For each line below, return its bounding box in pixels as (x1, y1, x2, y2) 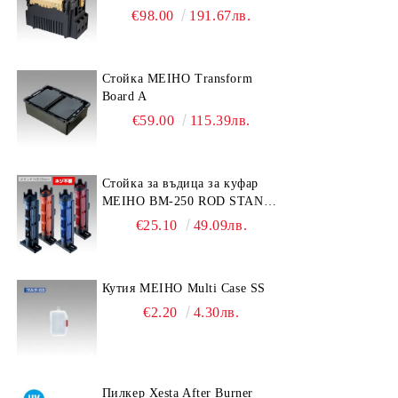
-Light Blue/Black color (140, 211, 234, 226)
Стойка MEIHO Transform (101, 71, 253, 85)
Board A (101, 89, 147, 103)
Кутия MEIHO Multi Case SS (101, 281, 266, 295)
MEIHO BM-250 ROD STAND (101, 194, 274, 208)
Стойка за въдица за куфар (101, 176, 259, 190)
